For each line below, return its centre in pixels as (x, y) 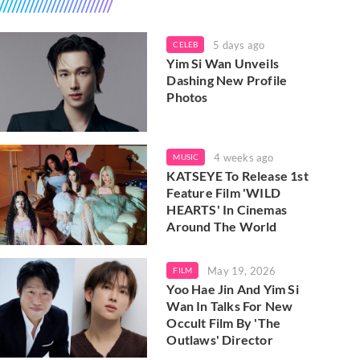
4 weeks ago (244, 158)
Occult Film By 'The (224, 322)
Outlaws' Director (220, 339)
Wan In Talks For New (230, 305)
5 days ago (239, 45)
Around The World (222, 227)
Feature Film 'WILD (223, 193)
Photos (187, 97)
